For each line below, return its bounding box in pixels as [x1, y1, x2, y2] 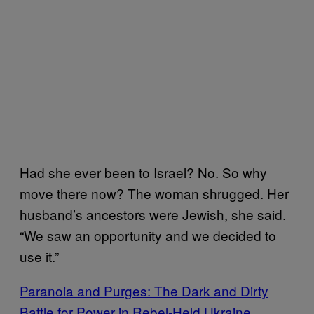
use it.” [20, 246, 59, 266]
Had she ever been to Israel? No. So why [20, 162, 267, 182]
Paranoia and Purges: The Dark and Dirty [20, 280, 268, 300]
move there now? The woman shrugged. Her [20, 183, 289, 203]
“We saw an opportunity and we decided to [20, 225, 276, 245]
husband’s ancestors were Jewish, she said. [20, 204, 286, 224]
